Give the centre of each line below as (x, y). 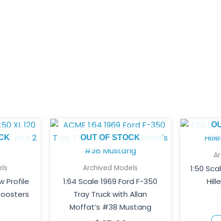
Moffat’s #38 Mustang (110, 207)
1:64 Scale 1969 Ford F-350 (110, 182)
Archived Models (110, 168)
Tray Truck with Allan (110, 194)
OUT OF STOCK (110, 137)
